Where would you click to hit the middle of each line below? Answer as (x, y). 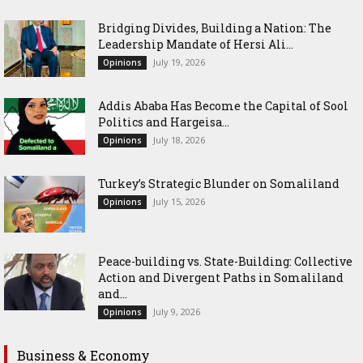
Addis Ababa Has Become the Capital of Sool (223, 105)
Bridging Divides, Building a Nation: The (215, 28)
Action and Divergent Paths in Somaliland (221, 277)
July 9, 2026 (177, 311)
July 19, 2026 (179, 62)
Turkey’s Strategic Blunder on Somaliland (219, 183)
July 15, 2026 (179, 201)
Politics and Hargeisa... (164, 122)
